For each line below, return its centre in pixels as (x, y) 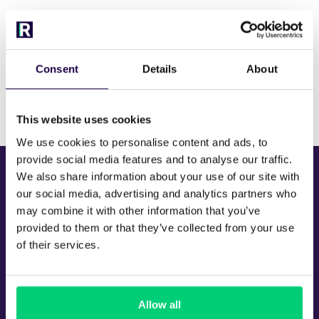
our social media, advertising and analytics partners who (156, 193)
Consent (57, 69)
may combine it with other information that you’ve (138, 210)
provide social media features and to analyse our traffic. (155, 159)
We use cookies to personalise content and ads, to (142, 142)
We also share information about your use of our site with (158, 176)
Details (159, 69)
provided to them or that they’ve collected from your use (155, 227)
